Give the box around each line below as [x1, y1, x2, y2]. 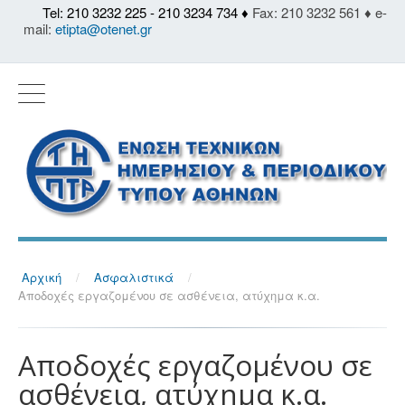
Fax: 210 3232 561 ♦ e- [249, 3, 387, 22]
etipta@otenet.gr [55, 19, 152, 38]
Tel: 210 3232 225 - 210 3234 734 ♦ [42, 3, 249, 22]
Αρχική [22, 268, 61, 287]
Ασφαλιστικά [94, 268, 174, 287]
